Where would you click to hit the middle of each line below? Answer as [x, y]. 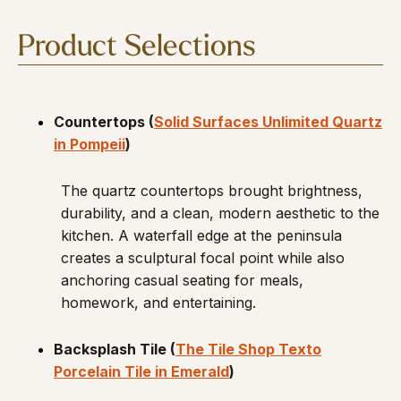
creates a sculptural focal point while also [203, 258]
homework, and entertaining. [158, 303]
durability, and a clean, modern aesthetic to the [220, 213]
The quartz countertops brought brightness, [212, 191]
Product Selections [137, 48]
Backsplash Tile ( [115, 349]
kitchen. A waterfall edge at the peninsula [201, 235]
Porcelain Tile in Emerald [141, 371]
